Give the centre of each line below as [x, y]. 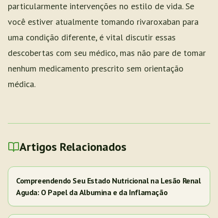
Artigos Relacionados [73, 147]
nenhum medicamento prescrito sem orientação [96, 68]
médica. [22, 84]
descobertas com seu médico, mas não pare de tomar [107, 53]
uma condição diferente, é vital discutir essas [92, 37]
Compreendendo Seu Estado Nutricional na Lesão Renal [109, 181]
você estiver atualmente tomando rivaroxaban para [103, 22]
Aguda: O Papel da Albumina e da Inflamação [92, 192]
